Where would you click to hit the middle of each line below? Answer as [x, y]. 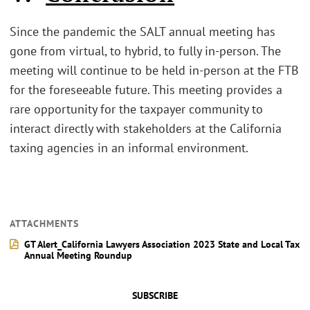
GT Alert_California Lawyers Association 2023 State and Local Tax [162, 244]
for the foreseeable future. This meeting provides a [146, 89]
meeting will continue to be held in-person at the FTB [154, 70]
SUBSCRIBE [155, 295]
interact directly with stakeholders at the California [146, 128]
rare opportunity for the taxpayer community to [136, 109]
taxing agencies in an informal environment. [129, 147]
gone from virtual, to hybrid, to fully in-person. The [145, 51]
